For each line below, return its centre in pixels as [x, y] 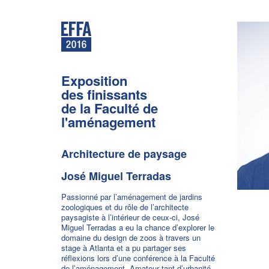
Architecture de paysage [124, 154]
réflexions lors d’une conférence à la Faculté [138, 258]
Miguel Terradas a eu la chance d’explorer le [138, 227]
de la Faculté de [110, 108]
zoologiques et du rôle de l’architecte [125, 207]
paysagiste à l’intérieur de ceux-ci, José [130, 217]
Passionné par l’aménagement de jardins [132, 197]
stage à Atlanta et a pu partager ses [124, 248]
